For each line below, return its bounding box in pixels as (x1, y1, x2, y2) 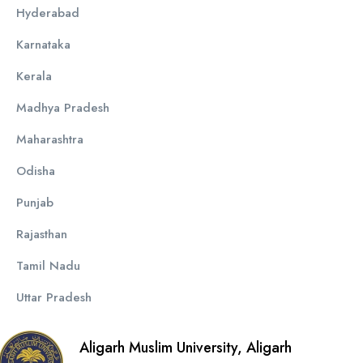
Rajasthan (15, 224, 67, 243)
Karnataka (15, 35, 70, 53)
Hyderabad (15, 3, 79, 22)
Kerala (15, 66, 52, 85)
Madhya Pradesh (15, 98, 109, 117)
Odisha (15, 161, 55, 180)
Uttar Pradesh (15, 288, 92, 306)
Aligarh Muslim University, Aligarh (79, 337, 292, 359)
